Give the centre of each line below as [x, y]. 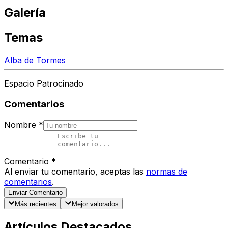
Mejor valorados [95, 204]
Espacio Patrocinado [44, 84]
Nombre [20, 124]
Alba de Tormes [35, 60]
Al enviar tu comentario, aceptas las [74, 171]
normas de [167, 171]
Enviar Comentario [35, 192]
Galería [25, 13]
